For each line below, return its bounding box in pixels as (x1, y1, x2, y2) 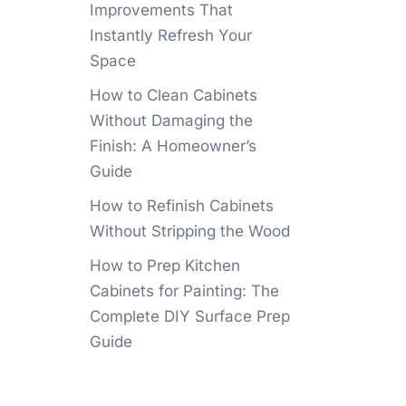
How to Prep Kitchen (89, 256, 240, 275)
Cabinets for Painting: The (89, 282, 279, 300)
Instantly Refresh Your (89, 26, 252, 44)
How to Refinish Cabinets (89, 197, 274, 215)
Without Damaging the (89, 111, 253, 130)
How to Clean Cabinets (89, 86, 257, 104)
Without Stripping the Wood (89, 222, 290, 240)
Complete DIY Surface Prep (89, 307, 290, 325)
